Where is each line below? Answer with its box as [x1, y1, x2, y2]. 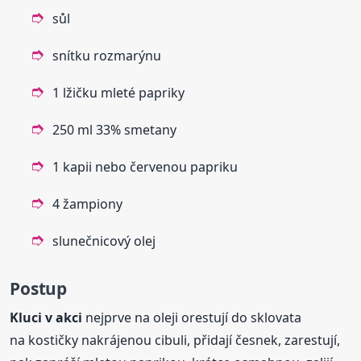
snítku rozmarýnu [52, 47, 162, 65]
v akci [45, 309, 83, 327]
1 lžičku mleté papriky [52, 84, 185, 102]
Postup [10, 277, 67, 301]
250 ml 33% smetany [52, 121, 177, 139]
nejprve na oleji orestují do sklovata [82, 309, 302, 327]
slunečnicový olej [52, 232, 156, 251]
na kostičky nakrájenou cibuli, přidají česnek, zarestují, [10, 331, 341, 350]
